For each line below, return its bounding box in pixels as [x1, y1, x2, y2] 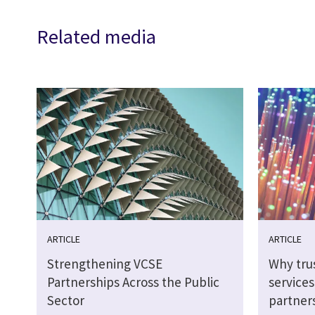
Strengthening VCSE [47, 255, 162, 273]
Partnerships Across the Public [47, 274, 219, 291]
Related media [37, 24, 156, 49]
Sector [47, 292, 84, 309]
